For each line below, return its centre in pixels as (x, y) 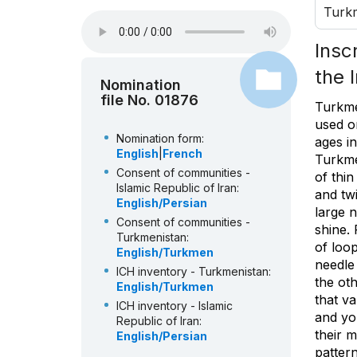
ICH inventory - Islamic (175, 306)
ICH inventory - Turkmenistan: (194, 272)
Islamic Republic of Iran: (178, 188)
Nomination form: (160, 139)
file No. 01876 (149, 100)
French (182, 154)
